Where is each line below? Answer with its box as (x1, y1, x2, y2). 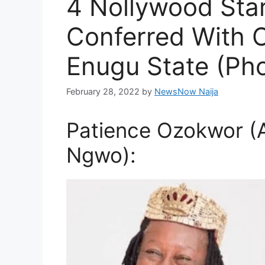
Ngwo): (66, 142, 136, 167)
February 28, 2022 (66, 86, 140, 96)
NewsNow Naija (154, 86, 218, 96)
